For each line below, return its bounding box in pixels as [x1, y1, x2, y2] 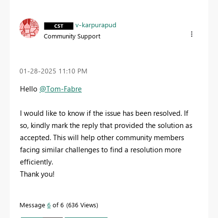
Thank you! [20, 168, 54, 179]
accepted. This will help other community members [20, 132, 184, 142]
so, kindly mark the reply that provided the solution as [20, 120, 192, 130]
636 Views [68, 200, 96, 209]
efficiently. [20, 156, 53, 166]
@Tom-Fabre [39, 83, 82, 93]
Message [19, 200, 47, 209]
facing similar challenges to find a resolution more [20, 144, 182, 154]
